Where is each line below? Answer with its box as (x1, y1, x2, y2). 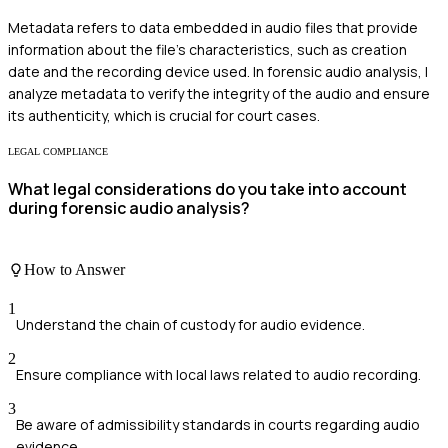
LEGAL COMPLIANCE (8, 146, 108, 158)
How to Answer (24, 260, 125, 278)
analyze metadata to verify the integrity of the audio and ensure (8, 84, 430, 104)
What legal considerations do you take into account (8, 178, 407, 201)
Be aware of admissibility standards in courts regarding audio (16, 415, 420, 435)
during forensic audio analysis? (8, 197, 250, 220)
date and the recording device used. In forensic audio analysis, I (8, 62, 428, 82)
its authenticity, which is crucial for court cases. (8, 106, 320, 126)
